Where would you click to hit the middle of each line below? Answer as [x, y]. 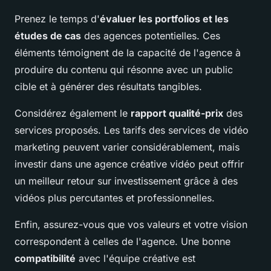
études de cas [48, 35]
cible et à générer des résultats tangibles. [108, 86]
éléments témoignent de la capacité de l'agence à [128, 52]
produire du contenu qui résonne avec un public [124, 69]
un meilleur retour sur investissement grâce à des [126, 181]
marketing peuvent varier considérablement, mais [127, 147]
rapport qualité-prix [177, 113]
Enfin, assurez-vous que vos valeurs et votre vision [131, 224]
